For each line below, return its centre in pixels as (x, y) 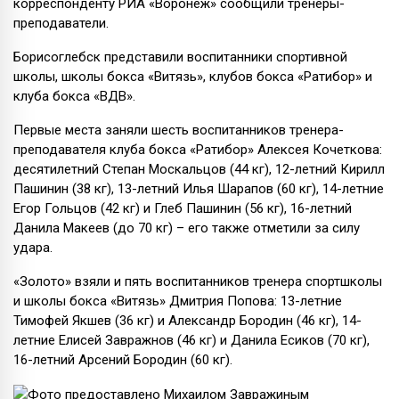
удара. (33, 247)
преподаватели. (61, 23)
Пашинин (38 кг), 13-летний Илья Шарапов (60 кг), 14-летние (199, 188)
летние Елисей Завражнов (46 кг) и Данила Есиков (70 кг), (191, 340)
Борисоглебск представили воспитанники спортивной (180, 57)
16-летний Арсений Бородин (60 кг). (123, 359)
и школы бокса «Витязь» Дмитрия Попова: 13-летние (178, 301)
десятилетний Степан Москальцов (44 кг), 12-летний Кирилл (199, 169)
